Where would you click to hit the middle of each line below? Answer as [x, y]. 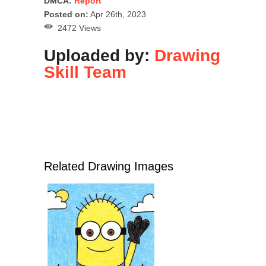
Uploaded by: [99, 56]
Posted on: [66, 15]
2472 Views [77, 28]
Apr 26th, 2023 [117, 15]
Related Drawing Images [109, 167]
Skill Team [85, 72]
